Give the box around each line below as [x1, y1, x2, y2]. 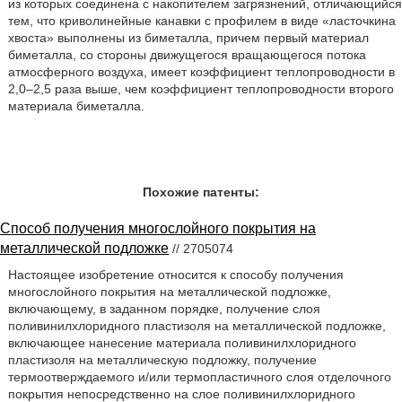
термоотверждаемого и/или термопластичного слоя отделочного [7, 370, 391, 385]
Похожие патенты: [143, 185, 259, 200]
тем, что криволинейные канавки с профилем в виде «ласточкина [7, 13, 396, 29]
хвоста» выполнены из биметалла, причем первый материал [7, 31, 369, 46]
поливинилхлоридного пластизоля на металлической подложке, [7, 319, 386, 334]
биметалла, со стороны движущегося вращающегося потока [7, 48, 366, 63]
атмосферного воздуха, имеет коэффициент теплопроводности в [7, 65, 395, 80]
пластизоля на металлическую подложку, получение [7, 353, 317, 368]
